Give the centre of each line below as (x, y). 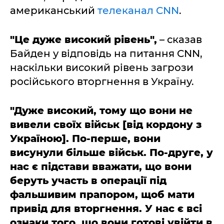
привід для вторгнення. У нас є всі (106, 208)
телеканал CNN (138, 10)
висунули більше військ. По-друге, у (111, 152)
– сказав (179, 39)
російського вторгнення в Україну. (102, 81)
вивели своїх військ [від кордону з (106, 124)
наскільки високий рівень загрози (102, 67)
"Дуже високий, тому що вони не (101, 110)
